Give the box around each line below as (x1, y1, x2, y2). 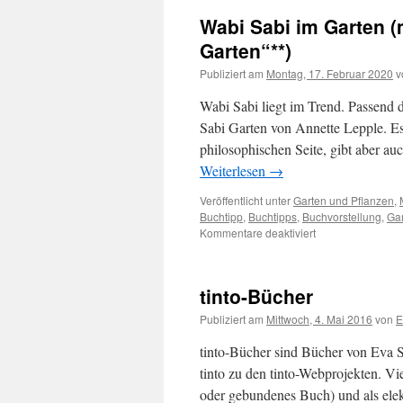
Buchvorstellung (302, 209, 381, 224)
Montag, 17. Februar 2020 (266, 66, 393, 81)
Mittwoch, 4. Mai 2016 (266, 311, 372, 327)
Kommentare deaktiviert (200, 225, 316, 240)
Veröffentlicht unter (200, 193, 291, 208)
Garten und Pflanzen (293, 193, 394, 208)
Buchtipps (248, 209, 297, 224)
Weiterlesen (200, 161, 269, 180)
